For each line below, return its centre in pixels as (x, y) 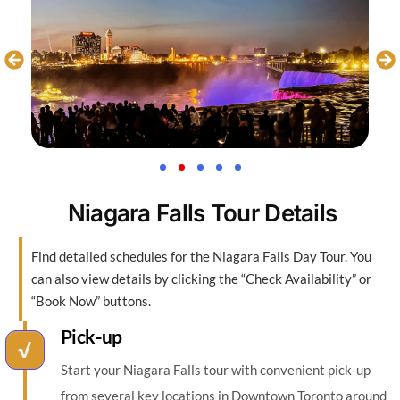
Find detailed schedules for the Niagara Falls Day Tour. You (201, 257)
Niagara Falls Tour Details (202, 213)
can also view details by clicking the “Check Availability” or (201, 279)
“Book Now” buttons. (91, 301)
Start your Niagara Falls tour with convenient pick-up (215, 370)
